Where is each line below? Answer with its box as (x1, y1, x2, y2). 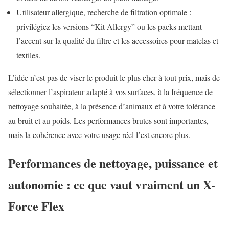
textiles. (16, 49, 40, 60)
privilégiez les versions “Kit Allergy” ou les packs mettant (16, 20, 202, 32)
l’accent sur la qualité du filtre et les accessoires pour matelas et (16, 35, 218, 46)
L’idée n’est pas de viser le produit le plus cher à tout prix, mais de (8, 72, 220, 83)
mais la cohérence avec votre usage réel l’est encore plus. (8, 129, 190, 140)
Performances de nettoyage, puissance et (8, 153, 218, 172)
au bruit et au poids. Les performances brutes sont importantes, (8, 114, 209, 126)
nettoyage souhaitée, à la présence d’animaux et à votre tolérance (8, 100, 215, 111)
